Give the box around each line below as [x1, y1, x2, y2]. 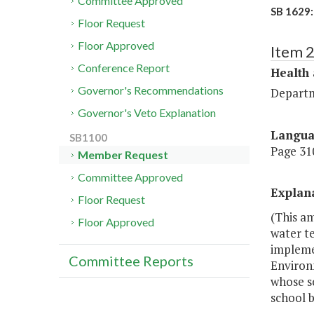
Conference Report [78, 61, 170, 75]
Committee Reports [69, 252, 193, 270]
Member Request [78, 148, 169, 162]
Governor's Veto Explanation [78, 106, 217, 120]
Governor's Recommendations [78, 83, 224, 97]
